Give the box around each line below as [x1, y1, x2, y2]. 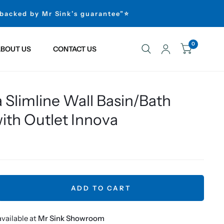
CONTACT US [52, 44, 96, 53]
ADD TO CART [70, 183, 131, 192]
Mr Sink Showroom [37, 213, 104, 223]
